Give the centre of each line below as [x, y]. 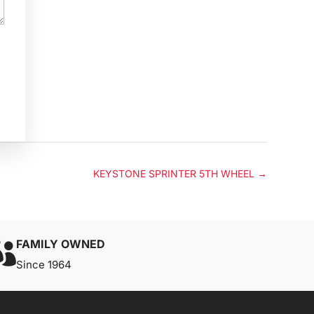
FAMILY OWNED [61, 244]
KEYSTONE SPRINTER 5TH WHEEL [173, 173]
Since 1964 [44, 264]
